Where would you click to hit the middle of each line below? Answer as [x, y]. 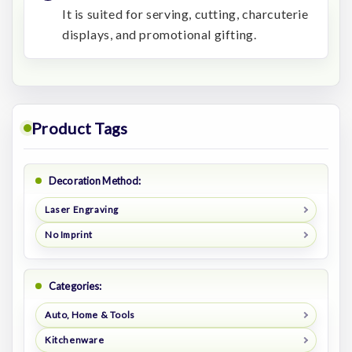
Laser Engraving [81, 210]
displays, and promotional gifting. [159, 35]
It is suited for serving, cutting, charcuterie [185, 14]
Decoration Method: [95, 181]
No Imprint [68, 235]
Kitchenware [74, 340]
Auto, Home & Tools [90, 315]
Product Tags [80, 128]
